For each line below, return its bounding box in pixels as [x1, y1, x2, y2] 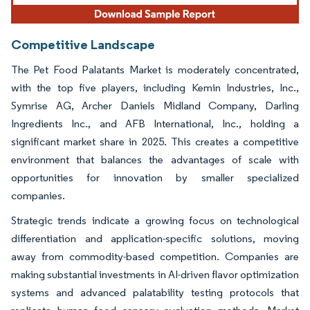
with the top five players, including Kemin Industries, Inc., [11, 80, 299, 94]
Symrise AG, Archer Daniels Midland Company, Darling [11, 98, 299, 112]
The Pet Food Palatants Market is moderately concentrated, [11, 62, 299, 76]
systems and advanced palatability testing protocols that [11, 285, 299, 299]
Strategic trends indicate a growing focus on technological [11, 213, 299, 227]
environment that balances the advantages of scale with [11, 152, 299, 166]
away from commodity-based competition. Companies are [11, 249, 299, 263]
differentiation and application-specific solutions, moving [11, 231, 299, 245]
